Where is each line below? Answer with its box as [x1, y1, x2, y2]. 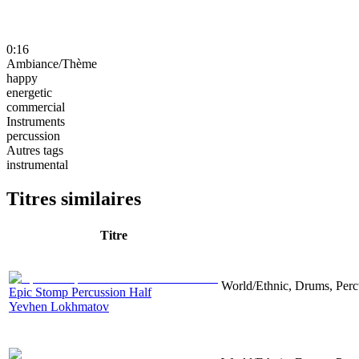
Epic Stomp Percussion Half [9, 284, 151, 299]
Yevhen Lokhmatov [9, 299, 109, 313]
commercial [6, 99, 65, 114]
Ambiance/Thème [6, 56, 97, 71]
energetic [6, 85, 52, 99]
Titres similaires [6, 188, 141, 209]
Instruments [6, 114, 65, 128]
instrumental [6, 157, 68, 171]
